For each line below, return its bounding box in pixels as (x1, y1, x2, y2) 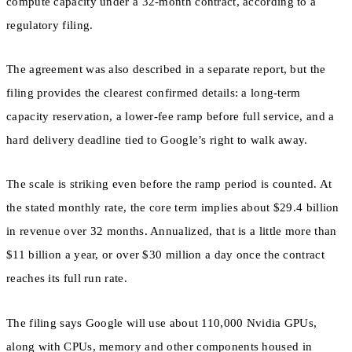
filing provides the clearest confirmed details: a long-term (6, 86, 301, 100)
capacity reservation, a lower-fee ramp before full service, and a (6, 110, 335, 123)
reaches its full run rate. (6, 272, 127, 285)
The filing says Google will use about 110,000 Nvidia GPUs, (6, 316, 317, 329)
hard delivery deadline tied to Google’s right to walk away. (6, 134, 308, 147)
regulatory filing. (6, 18, 93, 31)
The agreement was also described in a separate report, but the (6, 63, 326, 76)
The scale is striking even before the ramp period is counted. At (6, 178, 332, 191)
